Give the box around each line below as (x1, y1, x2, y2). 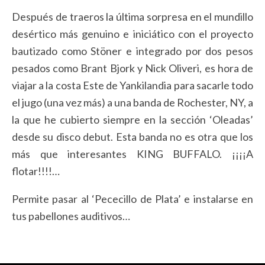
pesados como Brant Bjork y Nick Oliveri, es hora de (12, 62, 253, 75)
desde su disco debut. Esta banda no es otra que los (12, 130, 253, 144)
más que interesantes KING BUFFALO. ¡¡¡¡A (12, 147, 253, 161)
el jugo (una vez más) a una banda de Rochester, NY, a (12, 96, 253, 109)
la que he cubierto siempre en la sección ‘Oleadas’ (12, 113, 253, 127)
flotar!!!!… (12, 164, 60, 178)
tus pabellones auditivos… (12, 209, 130, 223)
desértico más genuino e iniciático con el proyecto (12, 27, 253, 41)
